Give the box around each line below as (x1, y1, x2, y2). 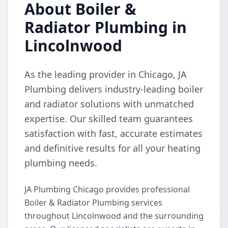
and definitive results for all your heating (24, 142, 201, 154)
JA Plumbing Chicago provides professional (24, 184, 190, 195)
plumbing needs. (24, 157, 97, 169)
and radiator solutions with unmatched (24, 98, 194, 110)
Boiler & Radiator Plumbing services (24, 197, 162, 208)
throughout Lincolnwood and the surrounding (24, 210, 204, 221)
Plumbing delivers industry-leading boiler (24, 83, 203, 95)
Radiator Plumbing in (24, 17, 187, 38)
